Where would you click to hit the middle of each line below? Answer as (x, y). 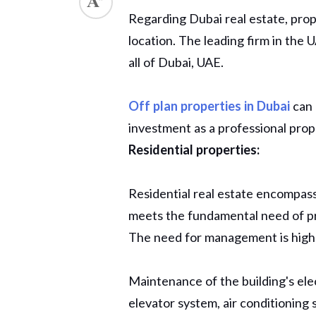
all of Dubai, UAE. (176, 62)
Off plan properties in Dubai (209, 106)
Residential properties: (194, 150)
